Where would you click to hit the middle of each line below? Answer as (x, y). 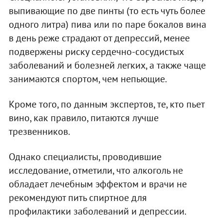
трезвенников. (39, 131)
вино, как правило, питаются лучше (83, 118)
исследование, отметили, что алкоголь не (96, 170)
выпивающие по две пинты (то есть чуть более (107, 10)
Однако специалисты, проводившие (85, 156)
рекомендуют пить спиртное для (78, 197)
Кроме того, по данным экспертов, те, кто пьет (106, 104)
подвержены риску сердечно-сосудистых (96, 51)
